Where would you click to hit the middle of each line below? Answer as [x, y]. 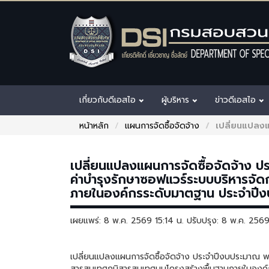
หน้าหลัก [94, 126]
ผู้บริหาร [177, 100]
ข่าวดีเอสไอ [237, 100]
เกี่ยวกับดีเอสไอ [109, 100]
